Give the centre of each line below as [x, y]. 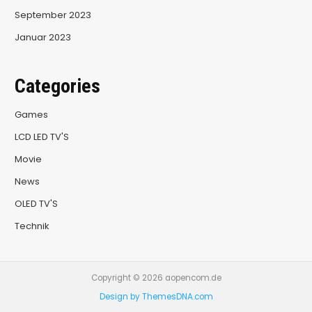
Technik [32, 226]
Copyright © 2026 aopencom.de [156, 278]
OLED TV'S [36, 204]
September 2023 [53, 15]
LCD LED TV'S [41, 137]
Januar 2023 [42, 37]
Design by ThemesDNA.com [156, 297]
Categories [57, 86]
